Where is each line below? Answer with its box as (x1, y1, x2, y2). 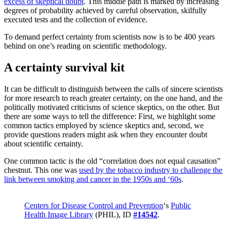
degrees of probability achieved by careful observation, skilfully (4, 6, 207, 15)
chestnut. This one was (4, 166, 79, 175)
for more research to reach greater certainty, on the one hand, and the (4, 94, 222, 103)
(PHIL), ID (93, 210, 133, 219)
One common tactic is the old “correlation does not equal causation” (4, 157, 220, 166)
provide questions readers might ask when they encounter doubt (4, 130, 207, 139)
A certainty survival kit (4, 61, 125, 74)
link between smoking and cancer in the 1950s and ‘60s (4, 175, 181, 184)
